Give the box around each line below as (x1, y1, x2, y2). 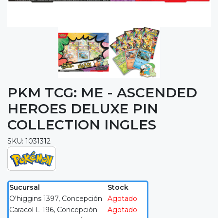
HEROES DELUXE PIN (7, 100, 158, 117)
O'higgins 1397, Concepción (9, 194, 102, 203)
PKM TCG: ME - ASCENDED (7, 84, 197, 101)
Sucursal (9, 183, 40, 192)
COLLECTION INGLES (7, 116, 156, 133)
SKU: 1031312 (7, 137, 51, 146)
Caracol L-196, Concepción (9, 205, 97, 215)
